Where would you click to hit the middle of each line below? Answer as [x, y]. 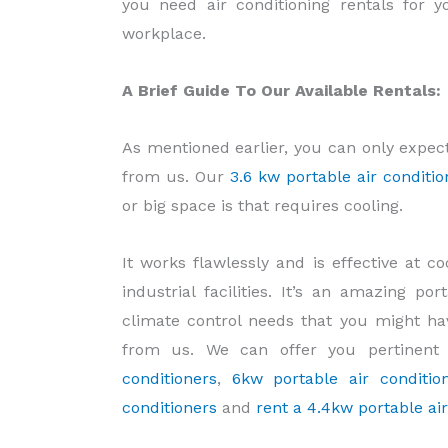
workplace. [164, 34]
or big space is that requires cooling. [262, 206]
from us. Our [176, 177]
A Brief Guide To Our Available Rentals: [281, 91]
